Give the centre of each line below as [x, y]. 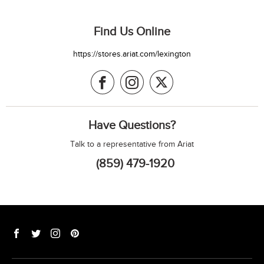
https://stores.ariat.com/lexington [132, 54]
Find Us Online [132, 31]
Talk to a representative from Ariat [132, 144]
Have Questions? [132, 125]
